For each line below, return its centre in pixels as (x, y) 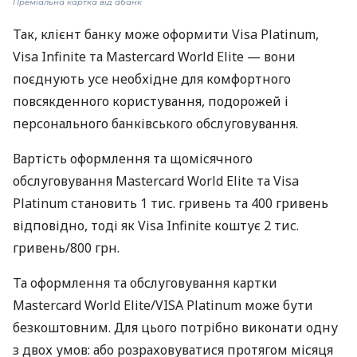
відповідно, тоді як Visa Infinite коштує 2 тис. (156, 226)
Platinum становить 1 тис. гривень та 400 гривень (171, 204)
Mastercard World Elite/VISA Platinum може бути (163, 306)
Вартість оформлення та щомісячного (133, 159)
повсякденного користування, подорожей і (151, 102)
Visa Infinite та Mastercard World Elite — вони (154, 57)
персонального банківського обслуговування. (155, 124)
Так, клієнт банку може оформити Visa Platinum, (166, 35)
